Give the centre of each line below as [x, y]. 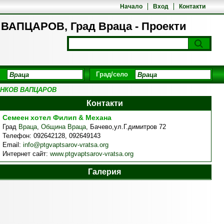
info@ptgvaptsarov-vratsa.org [65, 145]
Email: [12, 145]
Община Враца [63, 127]
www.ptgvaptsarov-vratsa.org [91, 154]
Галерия [105, 172]
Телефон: [18, 136]
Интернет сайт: [26, 154]
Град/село [112, 74]
